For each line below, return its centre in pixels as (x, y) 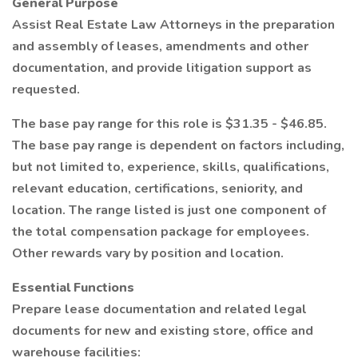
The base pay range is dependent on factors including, (178, 145)
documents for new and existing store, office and (163, 331)
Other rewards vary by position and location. (148, 253)
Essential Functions (73, 288)
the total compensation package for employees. (161, 232)
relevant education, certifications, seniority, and (157, 189)
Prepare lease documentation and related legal (159, 309)
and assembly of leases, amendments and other (160, 46)
